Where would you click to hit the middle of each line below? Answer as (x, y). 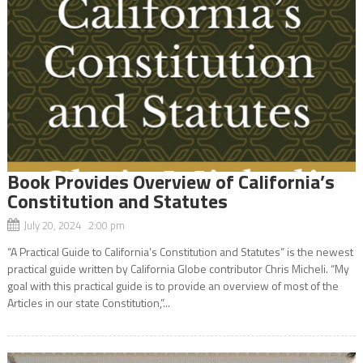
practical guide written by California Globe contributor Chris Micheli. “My (178, 268)
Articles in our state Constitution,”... (88, 302)
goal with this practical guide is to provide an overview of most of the (173, 285)
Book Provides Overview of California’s (171, 181)
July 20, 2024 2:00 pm (74, 225)
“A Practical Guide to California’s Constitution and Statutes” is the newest (180, 251)
